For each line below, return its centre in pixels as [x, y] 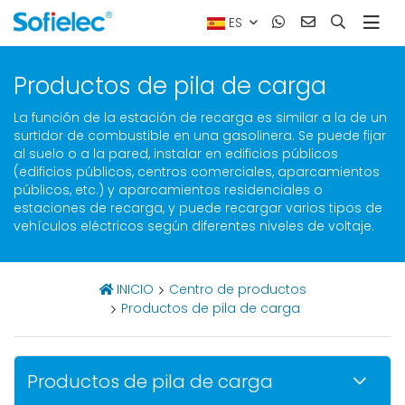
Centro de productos [238, 289]
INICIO [135, 289]
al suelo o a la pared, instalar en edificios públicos [176, 154]
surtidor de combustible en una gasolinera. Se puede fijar [200, 136]
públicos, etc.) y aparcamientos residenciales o [168, 190]
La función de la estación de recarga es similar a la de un [200, 118]
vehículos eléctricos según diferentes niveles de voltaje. [194, 226]
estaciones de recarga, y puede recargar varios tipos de [198, 208]
